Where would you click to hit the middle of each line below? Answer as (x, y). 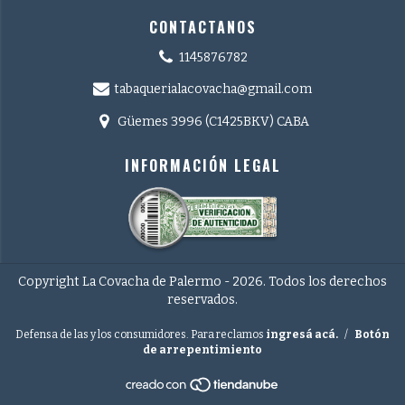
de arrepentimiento (202, 349)
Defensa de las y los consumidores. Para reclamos (140, 334)
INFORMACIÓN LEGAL (202, 166)
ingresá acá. (302, 334)
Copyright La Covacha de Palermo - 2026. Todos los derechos (202, 281)
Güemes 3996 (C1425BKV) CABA (213, 122)
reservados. (202, 299)
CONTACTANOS (202, 27)
